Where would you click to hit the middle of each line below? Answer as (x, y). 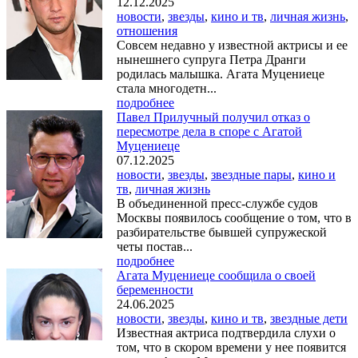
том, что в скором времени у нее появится (231, 347)
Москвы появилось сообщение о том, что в (234, 217)
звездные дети (309, 318)
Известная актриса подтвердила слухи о (226, 332)
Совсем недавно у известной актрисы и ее (232, 45)
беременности (155, 289)
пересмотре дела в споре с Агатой (209, 131)
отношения (147, 30)
